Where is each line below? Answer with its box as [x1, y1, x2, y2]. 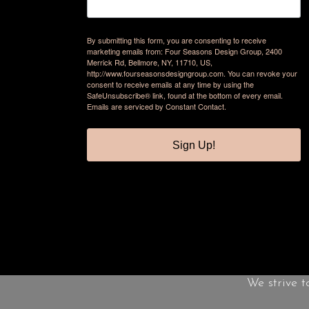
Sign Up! [172, 139, 216, 152]
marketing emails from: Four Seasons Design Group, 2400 [87, 46, 282, 57]
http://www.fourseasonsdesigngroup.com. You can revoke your [87, 68, 297, 79]
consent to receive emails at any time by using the [87, 79, 254, 90]
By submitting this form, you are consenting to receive [87, 34, 266, 46]
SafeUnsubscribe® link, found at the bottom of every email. [87, 90, 283, 101]
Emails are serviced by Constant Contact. [87, 101, 226, 112]
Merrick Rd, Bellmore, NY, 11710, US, [87, 57, 212, 68]
